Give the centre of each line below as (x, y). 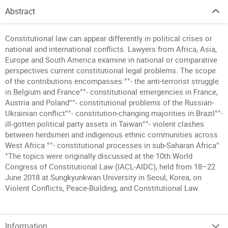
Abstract (20, 11)
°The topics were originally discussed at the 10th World (99, 156)
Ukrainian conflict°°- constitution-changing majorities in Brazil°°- (114, 113)
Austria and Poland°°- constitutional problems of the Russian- (109, 102)
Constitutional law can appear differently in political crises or (109, 38)
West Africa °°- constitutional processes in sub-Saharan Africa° (112, 145)
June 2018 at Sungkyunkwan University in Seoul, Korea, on (103, 177)
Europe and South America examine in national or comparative (111, 60)
